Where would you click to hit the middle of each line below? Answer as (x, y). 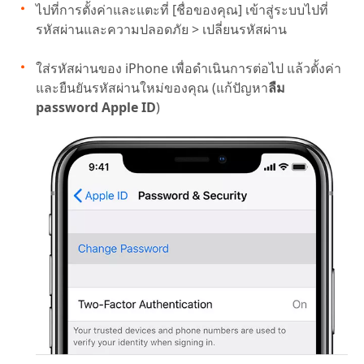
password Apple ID (96, 107)
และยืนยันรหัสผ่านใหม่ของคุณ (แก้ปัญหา (152, 87)
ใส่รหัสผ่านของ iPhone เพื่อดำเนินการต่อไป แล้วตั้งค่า (188, 68)
